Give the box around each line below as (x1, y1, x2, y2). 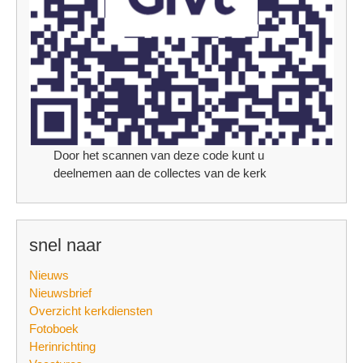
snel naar (29, 235, 101, 256)
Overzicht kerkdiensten (29, 304, 152, 318)
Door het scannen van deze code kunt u (53, 148, 265, 163)
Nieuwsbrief (29, 286, 92, 301)
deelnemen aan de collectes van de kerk (53, 166, 267, 181)
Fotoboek (29, 322, 79, 336)
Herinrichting (29, 340, 96, 354)
